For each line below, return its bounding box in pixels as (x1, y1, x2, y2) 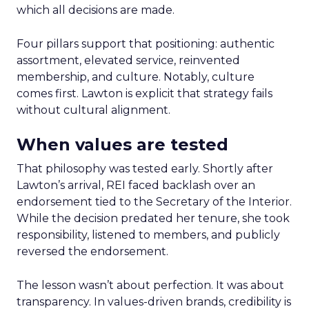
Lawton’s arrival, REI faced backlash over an (17, 179, 255, 192)
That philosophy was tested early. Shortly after (17, 162, 273, 175)
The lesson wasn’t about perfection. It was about (17, 279, 284, 292)
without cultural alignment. (17, 103, 170, 117)
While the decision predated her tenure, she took (17, 212, 290, 225)
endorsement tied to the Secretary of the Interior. (17, 195, 292, 208)
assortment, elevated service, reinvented (17, 54, 240, 67)
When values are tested (17, 134, 228, 154)
